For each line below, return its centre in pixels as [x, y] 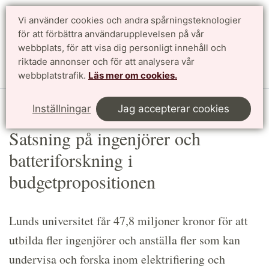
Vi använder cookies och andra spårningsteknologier [130, 20]
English [242, 33]
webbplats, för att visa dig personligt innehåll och [122, 48]
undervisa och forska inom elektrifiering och [117, 259]
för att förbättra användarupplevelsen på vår [111, 34]
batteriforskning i [71, 159]
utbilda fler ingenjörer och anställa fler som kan [125, 240]
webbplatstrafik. [53, 75]
